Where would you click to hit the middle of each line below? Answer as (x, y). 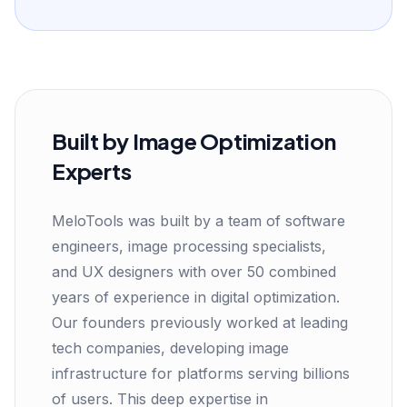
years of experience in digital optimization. (196, 297)
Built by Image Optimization (194, 141)
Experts (92, 171)
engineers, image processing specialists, (189, 246)
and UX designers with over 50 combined (194, 272)
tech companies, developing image (170, 348)
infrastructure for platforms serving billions (201, 373)
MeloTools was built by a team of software (199, 221)
